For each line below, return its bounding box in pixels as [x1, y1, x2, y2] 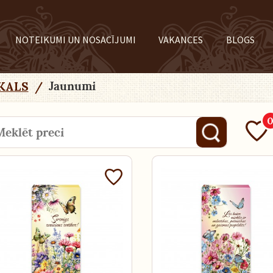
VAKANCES [158, 34, 204, 46]
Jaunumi [42, 79, 96, 94]
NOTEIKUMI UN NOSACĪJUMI [15, 34, 136, 46]
